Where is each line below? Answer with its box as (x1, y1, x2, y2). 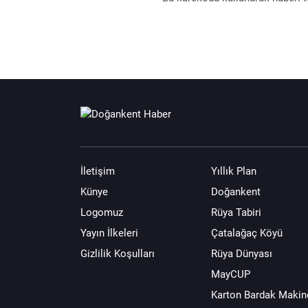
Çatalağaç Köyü (211, 227, 283, 239)
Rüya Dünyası (211, 247, 272, 260)
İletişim (80, 165, 115, 177)
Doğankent (211, 186, 261, 198)
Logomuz (80, 206, 123, 219)
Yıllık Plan (211, 165, 256, 177)
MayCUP (211, 268, 250, 280)
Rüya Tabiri (211, 206, 261, 219)
